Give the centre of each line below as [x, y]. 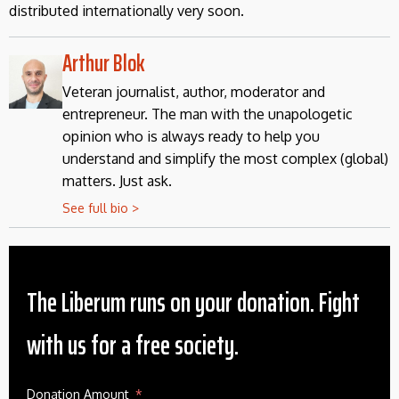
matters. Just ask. [117, 181]
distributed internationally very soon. [126, 11]
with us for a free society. [133, 346]
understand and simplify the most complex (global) [225, 159]
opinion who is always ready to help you [191, 137]
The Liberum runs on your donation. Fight [193, 303]
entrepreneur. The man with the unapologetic [208, 114]
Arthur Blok [104, 63]
